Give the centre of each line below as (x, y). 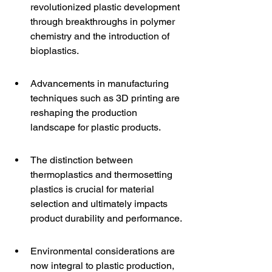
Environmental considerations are (104, 251)
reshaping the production (85, 113)
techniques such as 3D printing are (106, 98)
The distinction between (83, 160)
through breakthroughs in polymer (104, 22)
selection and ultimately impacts (100, 204)
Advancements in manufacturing (101, 83)
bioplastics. (55, 51)
